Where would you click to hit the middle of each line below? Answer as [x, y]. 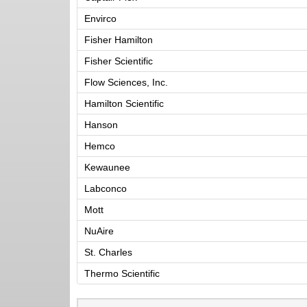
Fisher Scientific [119, 61]
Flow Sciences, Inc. [126, 82]
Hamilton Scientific [124, 103]
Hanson [101, 125]
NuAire [99, 231]
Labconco [106, 188]
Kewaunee [107, 167]
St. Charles [108, 252]
